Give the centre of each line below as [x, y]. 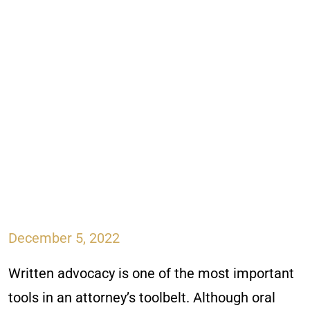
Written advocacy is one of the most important [151, 273]
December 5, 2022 [64, 238]
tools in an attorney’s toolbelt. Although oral [142, 298]
